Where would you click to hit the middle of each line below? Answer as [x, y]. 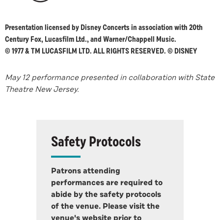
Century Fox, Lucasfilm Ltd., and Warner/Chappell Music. [91, 39]
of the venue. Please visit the [105, 206]
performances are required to [107, 182]
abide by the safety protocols [106, 194]
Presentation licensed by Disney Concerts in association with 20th [104, 27]
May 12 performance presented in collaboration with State [110, 77]
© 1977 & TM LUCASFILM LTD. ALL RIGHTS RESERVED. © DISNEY [101, 51]
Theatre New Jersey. [43, 89]
